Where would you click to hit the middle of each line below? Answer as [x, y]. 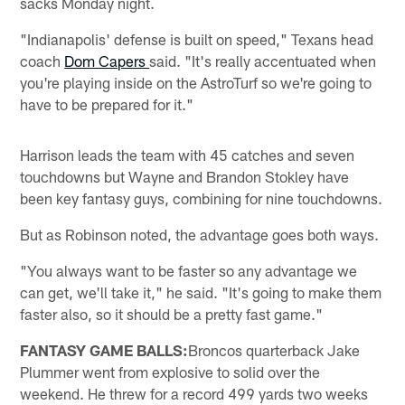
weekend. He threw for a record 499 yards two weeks [194, 394]
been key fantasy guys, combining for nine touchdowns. [202, 198]
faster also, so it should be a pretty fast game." [172, 314]
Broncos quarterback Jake [274, 350]
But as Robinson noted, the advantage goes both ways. [200, 235]
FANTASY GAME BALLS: [104, 350]
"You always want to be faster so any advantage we [189, 271]
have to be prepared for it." [107, 104]
